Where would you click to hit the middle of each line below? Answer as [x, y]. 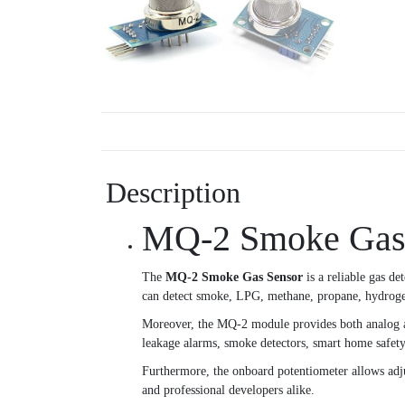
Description [173, 193]
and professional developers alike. [228, 391]
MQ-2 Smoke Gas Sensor [234, 278]
